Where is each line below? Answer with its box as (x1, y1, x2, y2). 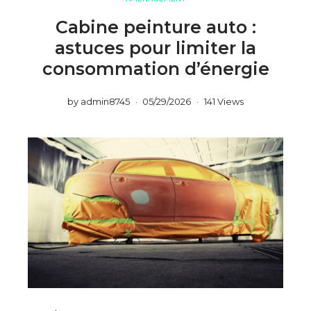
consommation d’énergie (42, 58, 269, 79)
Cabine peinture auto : (55, 16, 256, 37)
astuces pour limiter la (55, 37, 256, 58)
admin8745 (81, 95, 130, 107)
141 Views (202, 95, 244, 107)
